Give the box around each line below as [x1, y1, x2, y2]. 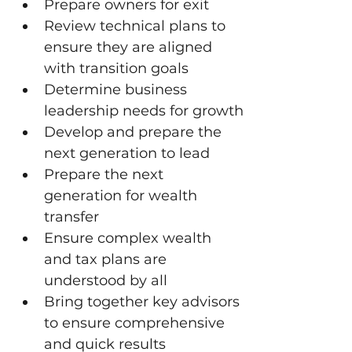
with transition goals [44, 60, 189, 77]
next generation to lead [44, 145, 210, 162]
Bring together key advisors [44, 293, 244, 310]
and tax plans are [44, 251, 170, 268]
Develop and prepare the [44, 123, 225, 141]
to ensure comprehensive [44, 314, 229, 332]
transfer [44, 208, 99, 225]
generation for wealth [44, 187, 201, 204]
